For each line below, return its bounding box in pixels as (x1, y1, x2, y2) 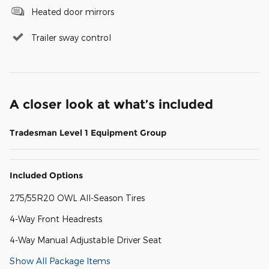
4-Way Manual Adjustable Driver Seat (10, 235, 162, 246)
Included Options (10, 170, 83, 181)
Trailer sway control (31, 32, 111, 43)
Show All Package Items (10, 256, 110, 267)
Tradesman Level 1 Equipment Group (10, 127, 166, 139)
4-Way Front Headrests (10, 214, 102, 225)
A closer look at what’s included (10, 97, 213, 112)
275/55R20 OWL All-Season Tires (10, 193, 145, 204)
